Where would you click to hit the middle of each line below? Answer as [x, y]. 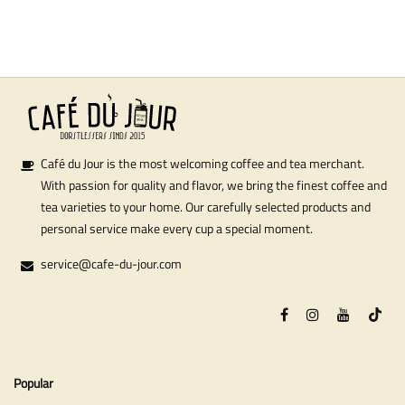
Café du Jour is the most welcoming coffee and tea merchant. [202, 163]
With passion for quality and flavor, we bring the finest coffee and [214, 185]
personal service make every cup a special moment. [177, 228]
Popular [33, 383]
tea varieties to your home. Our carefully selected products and [206, 207]
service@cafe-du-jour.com [111, 264]
